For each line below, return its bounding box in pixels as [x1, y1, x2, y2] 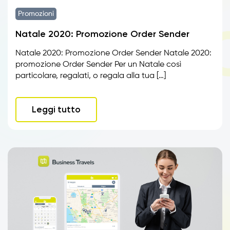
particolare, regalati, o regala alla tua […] [15, 72, 166, 80]
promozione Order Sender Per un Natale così [15, 61, 181, 69]
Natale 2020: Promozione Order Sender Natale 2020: [15, 49, 212, 57]
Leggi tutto [32, 104, 81, 114]
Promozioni [18, 10, 54, 17]
